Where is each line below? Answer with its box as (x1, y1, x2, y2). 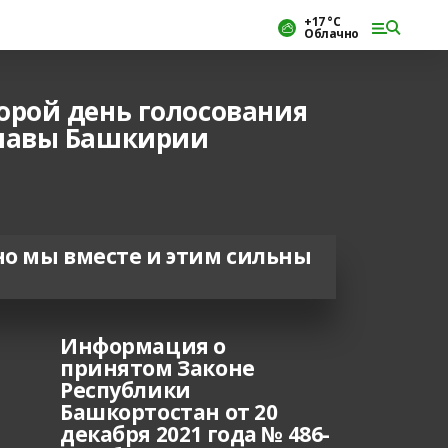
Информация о (60, 332, 226, 360)
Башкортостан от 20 (60, 398, 278, 426)
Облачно (303, 24, 359, 42)
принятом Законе (60, 354, 255, 382)
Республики (60, 376, 191, 404)
